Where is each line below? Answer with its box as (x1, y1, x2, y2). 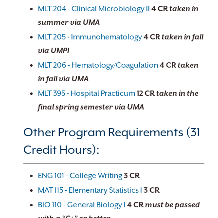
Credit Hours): (23, 143, 99, 157)
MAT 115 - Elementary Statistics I (38, 186, 142, 195)
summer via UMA (38, 18, 100, 27)
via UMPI (38, 46, 69, 55)
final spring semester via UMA (38, 103, 144, 111)
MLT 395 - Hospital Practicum (38, 89, 135, 98)
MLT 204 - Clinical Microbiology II (38, 4, 150, 13)
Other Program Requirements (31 (23, 126, 200, 139)
